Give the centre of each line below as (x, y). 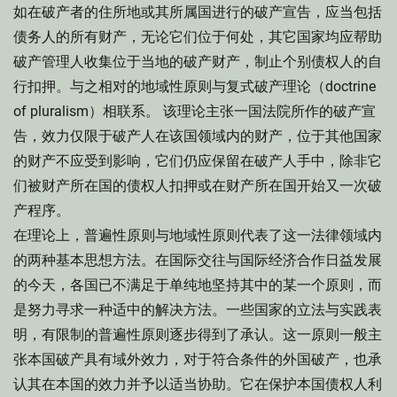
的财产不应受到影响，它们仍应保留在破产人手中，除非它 (198, 161)
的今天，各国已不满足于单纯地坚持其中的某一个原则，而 (198, 285)
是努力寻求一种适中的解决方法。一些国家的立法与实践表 (198, 310)
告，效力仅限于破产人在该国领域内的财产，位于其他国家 (198, 136)
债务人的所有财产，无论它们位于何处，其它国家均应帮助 (198, 37)
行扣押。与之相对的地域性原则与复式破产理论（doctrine (195, 86)
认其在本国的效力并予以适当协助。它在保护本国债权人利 (198, 384)
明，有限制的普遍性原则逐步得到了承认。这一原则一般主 (198, 335)
